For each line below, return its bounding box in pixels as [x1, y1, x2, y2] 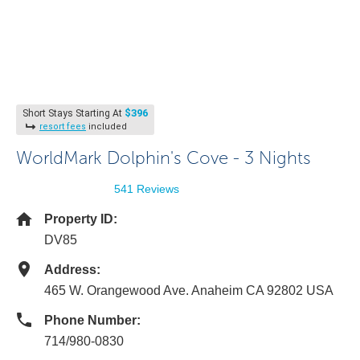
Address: [44, 263, 100, 276]
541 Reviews [114, 182, 179, 195]
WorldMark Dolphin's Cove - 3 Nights [16, 147, 311, 169]
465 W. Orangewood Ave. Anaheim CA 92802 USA [44, 284, 333, 297]
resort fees [39, 121, 86, 132]
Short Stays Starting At [22, 108, 125, 119]
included [86, 121, 127, 132]
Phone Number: [44, 313, 141, 327]
